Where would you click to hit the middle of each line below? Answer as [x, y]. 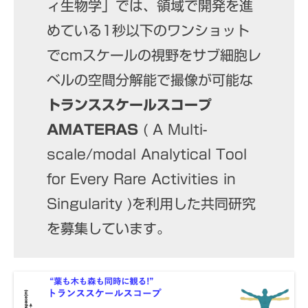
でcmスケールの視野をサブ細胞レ [154, 55]
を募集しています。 [108, 228]
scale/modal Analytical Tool [146, 154]
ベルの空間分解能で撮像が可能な [150, 79]
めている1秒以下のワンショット [148, 30]
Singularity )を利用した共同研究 [151, 203]
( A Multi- [172, 129]
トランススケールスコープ [129, 104]
